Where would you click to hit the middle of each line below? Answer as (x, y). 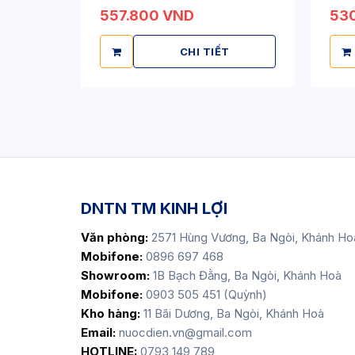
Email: (98, 332)
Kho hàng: (111, 313)
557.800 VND (147, 15)
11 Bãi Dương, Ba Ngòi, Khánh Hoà (232, 313)
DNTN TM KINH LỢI (154, 208)
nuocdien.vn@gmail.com (184, 332)
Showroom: (115, 275)
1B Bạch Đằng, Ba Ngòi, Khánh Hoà (247, 275)
